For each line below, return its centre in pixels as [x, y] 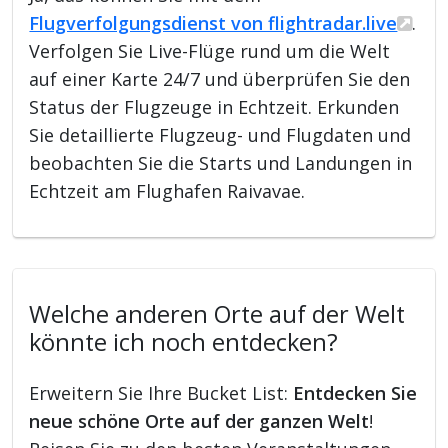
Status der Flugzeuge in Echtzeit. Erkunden [214, 106]
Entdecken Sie [355, 392]
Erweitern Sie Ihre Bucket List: [161, 392]
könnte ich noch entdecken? [184, 341]
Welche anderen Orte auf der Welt [217, 313]
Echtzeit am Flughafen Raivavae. [167, 190]
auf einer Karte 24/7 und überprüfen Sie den [220, 78]
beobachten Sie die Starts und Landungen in [221, 162]
